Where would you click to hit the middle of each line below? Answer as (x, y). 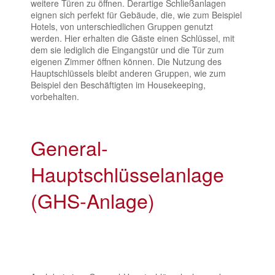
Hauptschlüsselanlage (127, 173)
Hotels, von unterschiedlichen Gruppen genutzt (122, 26)
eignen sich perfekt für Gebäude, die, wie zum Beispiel (136, 14)
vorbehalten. (55, 96)
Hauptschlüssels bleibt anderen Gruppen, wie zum (128, 73)
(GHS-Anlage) (93, 200)
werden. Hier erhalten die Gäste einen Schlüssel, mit (133, 38)
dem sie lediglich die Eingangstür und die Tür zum (127, 49)
